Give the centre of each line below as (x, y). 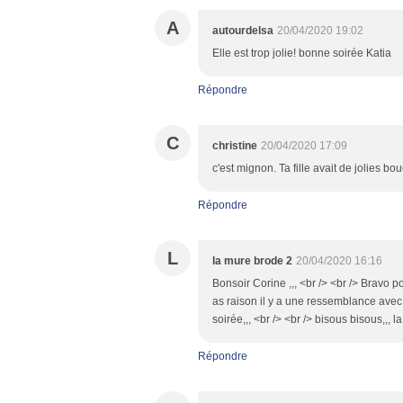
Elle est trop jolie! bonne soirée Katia (302, 53)
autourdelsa (243, 31)
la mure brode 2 (252, 261)
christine (235, 146)
